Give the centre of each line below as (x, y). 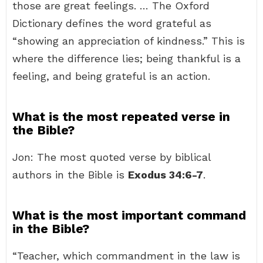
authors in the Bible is (70, 175)
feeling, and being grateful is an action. (111, 76)
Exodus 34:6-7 (166, 175)
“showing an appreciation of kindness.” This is (129, 41)
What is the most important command (129, 215)
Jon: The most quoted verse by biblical (112, 157)
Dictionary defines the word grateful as (112, 23)
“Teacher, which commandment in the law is (126, 256)
